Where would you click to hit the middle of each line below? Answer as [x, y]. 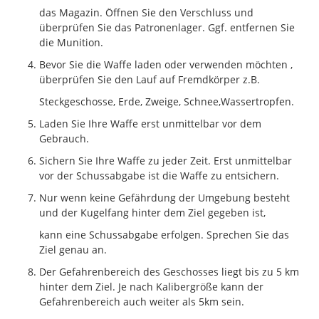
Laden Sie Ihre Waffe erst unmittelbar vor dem [150, 123]
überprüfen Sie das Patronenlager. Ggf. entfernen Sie [167, 27]
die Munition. [71, 42]
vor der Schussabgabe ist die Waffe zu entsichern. [159, 175]
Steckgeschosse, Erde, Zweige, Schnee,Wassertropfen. [167, 101]
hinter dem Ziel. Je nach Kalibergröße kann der [151, 286]
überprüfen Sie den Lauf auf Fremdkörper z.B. [150, 79]
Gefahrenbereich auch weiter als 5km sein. [142, 301]
